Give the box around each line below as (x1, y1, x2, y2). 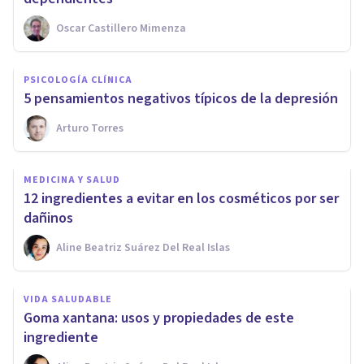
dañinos (24, 207, 73, 228)
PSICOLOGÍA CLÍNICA (24, 72, 132, 87)
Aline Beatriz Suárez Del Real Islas (56, 239, 230, 256)
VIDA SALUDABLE (24, 292, 112, 306)
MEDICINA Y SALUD (24, 172, 120, 187)
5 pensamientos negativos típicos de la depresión (24, 88, 338, 109)
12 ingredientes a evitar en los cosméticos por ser (24, 188, 339, 209)
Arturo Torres (56, 119, 123, 136)
